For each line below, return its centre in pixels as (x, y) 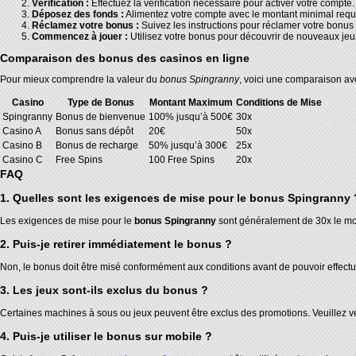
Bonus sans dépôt (95, 131)
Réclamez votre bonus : (85, 25)
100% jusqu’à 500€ (191, 116)
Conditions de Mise (279, 102)
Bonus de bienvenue (101, 116)
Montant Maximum (191, 102)
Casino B (22, 145)
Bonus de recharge (97, 145)
